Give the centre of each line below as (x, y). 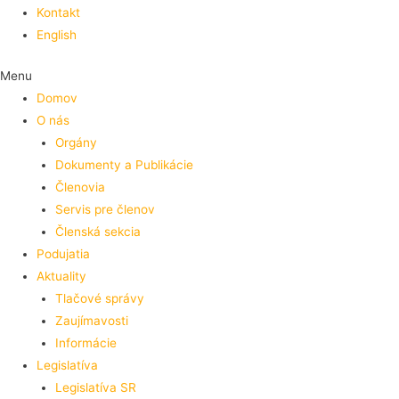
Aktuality (62, 276)
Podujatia (64, 253)
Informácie (85, 342)
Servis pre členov (105, 209)
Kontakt (59, 12)
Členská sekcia (98, 231)
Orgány (76, 142)
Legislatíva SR (95, 387)
